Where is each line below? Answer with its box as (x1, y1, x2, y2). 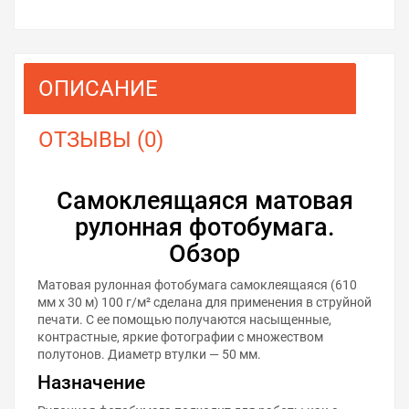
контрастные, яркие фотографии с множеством (37, 329, 323, 344)
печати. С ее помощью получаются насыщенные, (37, 311, 331, 327)
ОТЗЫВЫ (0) (38, 126, 163, 152)
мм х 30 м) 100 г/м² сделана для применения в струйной (37, 294, 372, 309)
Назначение (37, 371, 145, 393)
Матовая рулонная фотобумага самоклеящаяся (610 (37, 277, 357, 292)
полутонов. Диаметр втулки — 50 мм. (37, 346, 261, 362)
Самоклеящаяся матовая (56, 185, 353, 215)
